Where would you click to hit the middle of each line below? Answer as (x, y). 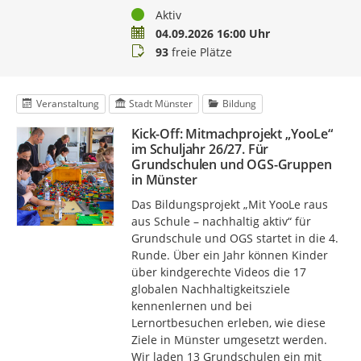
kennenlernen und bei (191, 305)
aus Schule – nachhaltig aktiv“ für (221, 221)
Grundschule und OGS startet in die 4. (234, 238)
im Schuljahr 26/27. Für (200, 149)
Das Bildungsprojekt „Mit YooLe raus (229, 204)
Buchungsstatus (174, 51)
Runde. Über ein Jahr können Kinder (229, 255)
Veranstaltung (67, 103)
